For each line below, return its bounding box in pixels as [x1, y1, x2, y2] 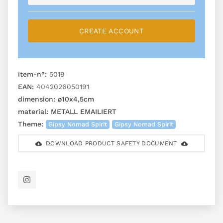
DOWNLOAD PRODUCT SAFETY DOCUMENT [46, 140, 177, 147]
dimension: [18, 95, 55, 104]
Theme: [18, 120, 43, 128]
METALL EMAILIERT [48, 108, 116, 116]
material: [18, 108, 48, 116]
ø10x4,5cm [55, 95, 94, 104]
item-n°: [18, 70, 47, 79]
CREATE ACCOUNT [79, 27, 144, 35]
